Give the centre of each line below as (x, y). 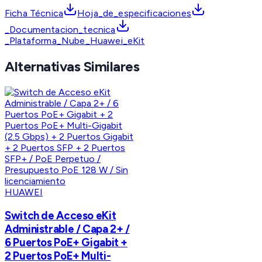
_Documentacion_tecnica (60, 30)
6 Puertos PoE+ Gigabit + (66, 242)
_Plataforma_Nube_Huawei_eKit (75, 41)
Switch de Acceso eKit (61, 215)
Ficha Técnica (34, 13)
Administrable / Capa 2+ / (67, 229)
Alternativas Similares (72, 67)
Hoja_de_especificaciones (134, 13)
